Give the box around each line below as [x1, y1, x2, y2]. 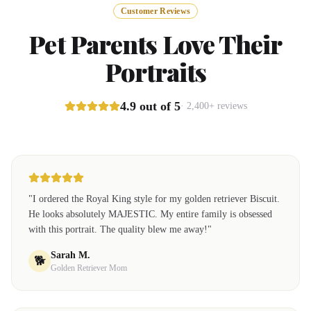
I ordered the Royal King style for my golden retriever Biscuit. [33, 194, 280, 204]
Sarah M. [51, 250, 90, 260]
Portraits [104, 55, 207, 88]
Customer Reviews [120, 6, 191, 16]
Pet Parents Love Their [28, 27, 283, 60]
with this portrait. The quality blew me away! [28, 224, 208, 235]
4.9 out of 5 [119, 99, 180, 113]
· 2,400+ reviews [180, 101, 247, 111]
